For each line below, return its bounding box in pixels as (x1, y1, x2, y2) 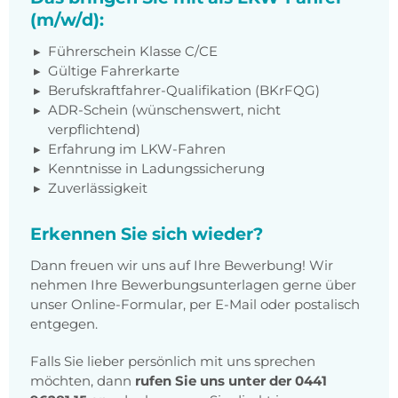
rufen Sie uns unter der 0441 (135, 372, 327, 390)
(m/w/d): (30, 9, 104, 31)
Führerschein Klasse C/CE (48, 43, 218, 60)
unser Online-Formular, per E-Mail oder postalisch (30, 296, 360, 314)
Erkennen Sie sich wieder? (30, 223, 263, 245)
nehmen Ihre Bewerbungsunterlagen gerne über (30, 276, 356, 294)
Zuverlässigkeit (48, 179, 147, 197)
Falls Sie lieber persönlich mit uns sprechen (30, 353, 315, 370)
